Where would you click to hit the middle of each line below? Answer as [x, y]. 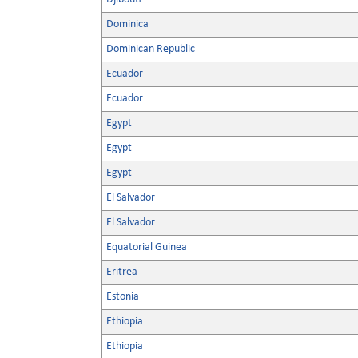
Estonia [123, 297]
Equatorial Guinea [147, 247]
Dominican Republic [151, 49]
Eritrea [122, 272]
